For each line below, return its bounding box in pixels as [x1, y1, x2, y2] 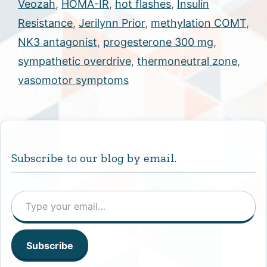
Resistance [18, 17, 73, 30]
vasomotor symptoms [18, 74, 129, 87]
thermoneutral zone [137, 55, 237, 68]
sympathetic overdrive [18, 55, 131, 68]
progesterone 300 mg [103, 36, 213, 49]
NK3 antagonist [18, 36, 97, 49]
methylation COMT [151, 17, 246, 30]
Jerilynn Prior [79, 17, 145, 30]
